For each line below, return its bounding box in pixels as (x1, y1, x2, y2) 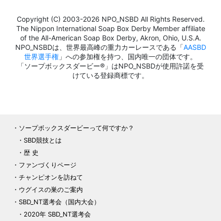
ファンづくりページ (19, 161, 76, 169)
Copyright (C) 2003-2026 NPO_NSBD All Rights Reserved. (16, 15, 205, 24)
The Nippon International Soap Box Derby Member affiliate (16, 24, 205, 33)
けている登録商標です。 (73, 71, 148, 80)
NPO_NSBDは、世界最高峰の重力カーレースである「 (15, 43, 184, 52)
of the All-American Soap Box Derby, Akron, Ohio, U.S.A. (20, 34, 201, 42)
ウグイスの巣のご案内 (19, 185, 83, 194)
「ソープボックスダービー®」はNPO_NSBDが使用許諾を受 (17, 62, 204, 71)
